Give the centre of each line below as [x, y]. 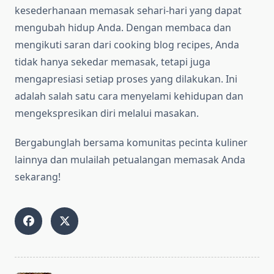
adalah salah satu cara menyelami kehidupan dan [129, 96]
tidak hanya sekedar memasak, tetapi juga [113, 62]
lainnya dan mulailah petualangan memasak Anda [130, 160]
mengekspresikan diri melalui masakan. [107, 113]
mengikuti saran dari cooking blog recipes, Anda [127, 45]
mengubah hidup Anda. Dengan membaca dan [123, 28]
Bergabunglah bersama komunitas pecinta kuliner [131, 143]
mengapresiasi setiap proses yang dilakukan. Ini [126, 79]
